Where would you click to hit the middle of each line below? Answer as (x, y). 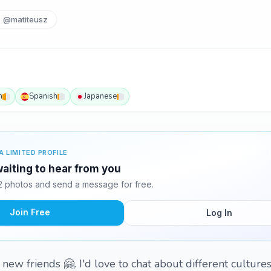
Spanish (43, 96)
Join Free (30, 212)
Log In (219, 213)
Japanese (100, 96)
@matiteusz (25, 19)
